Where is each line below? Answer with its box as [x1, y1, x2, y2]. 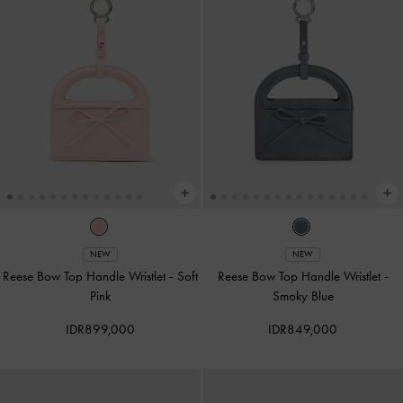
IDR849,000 [268, 320, 338, 337]
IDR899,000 [65, 320, 135, 337]
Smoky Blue [272, 287, 334, 304]
